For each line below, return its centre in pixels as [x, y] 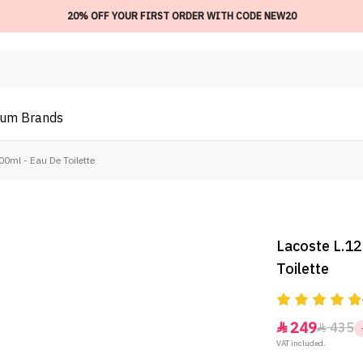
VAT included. [301, 344]
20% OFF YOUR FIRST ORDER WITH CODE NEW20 [181, 16]
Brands [42, 119]
